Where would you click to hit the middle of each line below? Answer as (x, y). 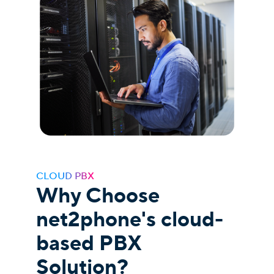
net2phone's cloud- (130, 219)
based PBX (89, 243)
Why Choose (98, 195)
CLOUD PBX (65, 176)
